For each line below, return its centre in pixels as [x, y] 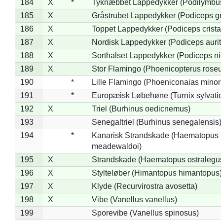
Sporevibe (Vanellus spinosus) [145, 213]
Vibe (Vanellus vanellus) [134, 199]
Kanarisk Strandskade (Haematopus [155, 135]
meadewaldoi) [116, 146]
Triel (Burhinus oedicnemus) [141, 109]
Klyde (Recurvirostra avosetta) [144, 186]
